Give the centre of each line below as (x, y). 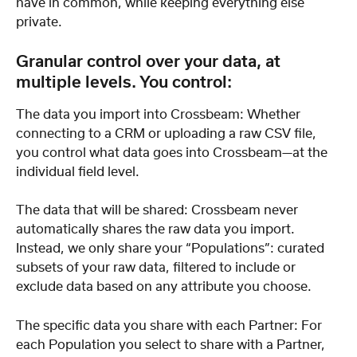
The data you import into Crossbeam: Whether (160, 114)
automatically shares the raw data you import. (157, 230)
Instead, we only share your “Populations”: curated (172, 249)
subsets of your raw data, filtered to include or (157, 268)
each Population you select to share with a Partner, (172, 345)
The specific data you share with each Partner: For (171, 326)
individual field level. (78, 172)
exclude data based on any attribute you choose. (164, 287)
